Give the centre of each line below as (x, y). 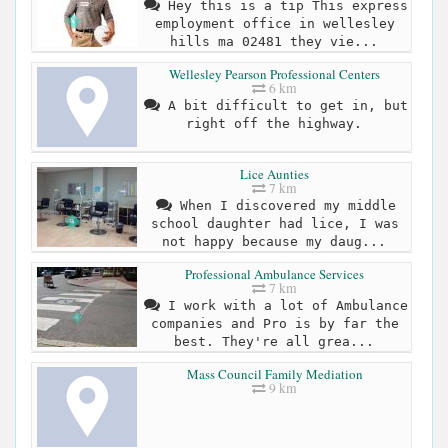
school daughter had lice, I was (274, 224)
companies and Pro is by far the (274, 324)
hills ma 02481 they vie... (273, 41)
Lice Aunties (274, 174)
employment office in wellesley (274, 23)
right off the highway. (273, 124)
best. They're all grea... (273, 342)
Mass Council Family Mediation (274, 374)
